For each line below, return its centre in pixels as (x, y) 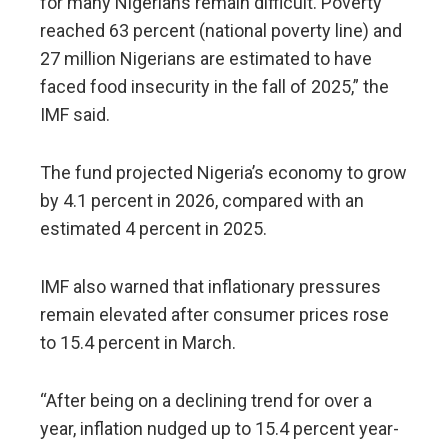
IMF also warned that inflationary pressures (210, 286)
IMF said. (75, 114)
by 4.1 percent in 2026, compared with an (202, 200)
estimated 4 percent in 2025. (153, 228)
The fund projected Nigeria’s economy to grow (223, 172)
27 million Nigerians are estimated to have (206, 58)
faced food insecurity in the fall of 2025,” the (214, 86)
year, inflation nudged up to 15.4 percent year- (219, 428)
